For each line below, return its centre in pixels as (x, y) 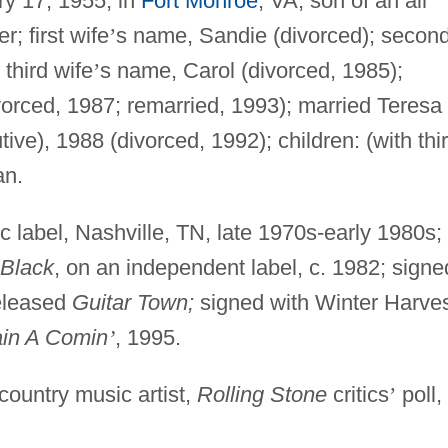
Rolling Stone (261, 394)
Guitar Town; (132, 302)
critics (357, 394)
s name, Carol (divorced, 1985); (251, 70)
